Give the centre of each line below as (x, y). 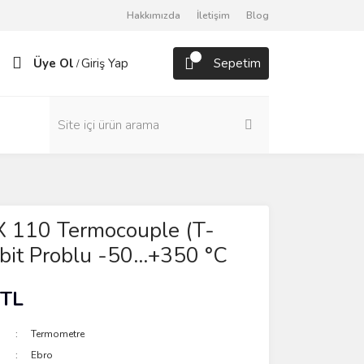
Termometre (58, 334)
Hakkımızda (154, 15)
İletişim (213, 15)
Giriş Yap (105, 63)
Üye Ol (54, 63)
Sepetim (237, 63)
